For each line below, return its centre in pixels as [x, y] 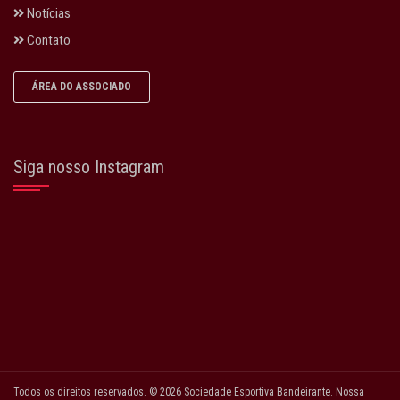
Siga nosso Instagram [89, 167]
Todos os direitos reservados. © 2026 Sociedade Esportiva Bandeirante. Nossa [189, 392]
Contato [47, 40]
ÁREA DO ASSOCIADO [82, 87]
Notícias [47, 13]
